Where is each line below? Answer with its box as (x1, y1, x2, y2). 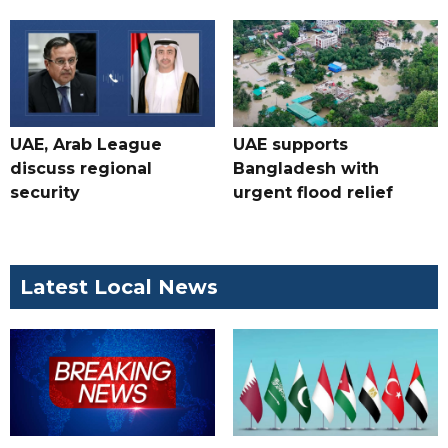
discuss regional (10, 159, 152, 179)
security (10, 183, 80, 203)
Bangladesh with (232, 159, 379, 179)
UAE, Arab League (10, 135, 162, 155)
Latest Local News (20, 275, 218, 300)
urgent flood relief (232, 183, 393, 203)
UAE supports (232, 135, 348, 155)
